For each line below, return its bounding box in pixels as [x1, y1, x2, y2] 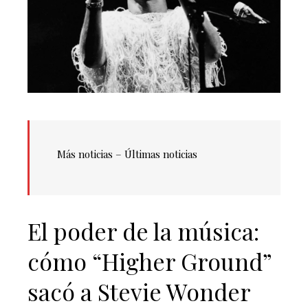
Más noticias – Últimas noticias [57, 147, 197, 162]
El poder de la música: [27, 215, 259, 247]
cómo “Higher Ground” [27, 245, 272, 278]
